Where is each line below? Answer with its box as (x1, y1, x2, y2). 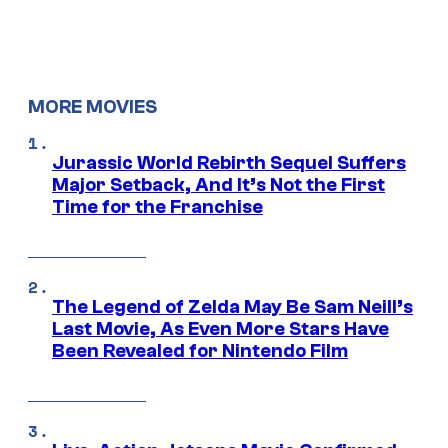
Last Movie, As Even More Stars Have (52, 318, 389, 341)
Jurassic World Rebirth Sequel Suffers (52, 152, 406, 175)
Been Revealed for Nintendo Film (52, 340, 348, 363)
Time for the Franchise (52, 196, 263, 219)
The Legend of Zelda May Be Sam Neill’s (52, 296, 413, 319)
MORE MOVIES (28, 95, 157, 118)
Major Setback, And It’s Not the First (52, 174, 385, 197)
